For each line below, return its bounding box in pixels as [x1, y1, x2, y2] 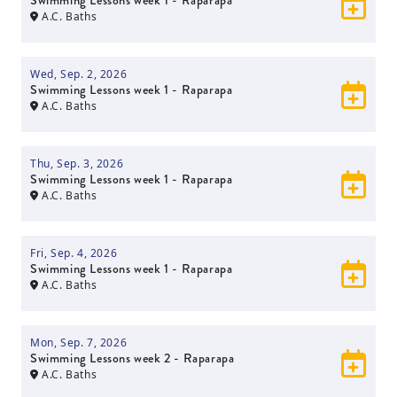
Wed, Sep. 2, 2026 [30, 66, 128, 82]
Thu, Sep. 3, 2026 [30, 156, 124, 171]
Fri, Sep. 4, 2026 [30, 245, 118, 261]
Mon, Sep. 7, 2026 [30, 335, 128, 350]
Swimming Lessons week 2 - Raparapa [30, 349, 235, 367]
